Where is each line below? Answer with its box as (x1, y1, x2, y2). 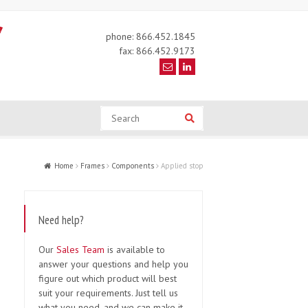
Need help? (38, 212, 84, 228)
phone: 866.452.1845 (105, 30, 195, 43)
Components (111, 161, 154, 170)
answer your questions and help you (38, 258, 188, 270)
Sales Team (56, 243, 107, 256)
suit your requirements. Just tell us (38, 287, 178, 299)
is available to (107, 243, 165, 256)
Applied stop (161, 161, 203, 170)
